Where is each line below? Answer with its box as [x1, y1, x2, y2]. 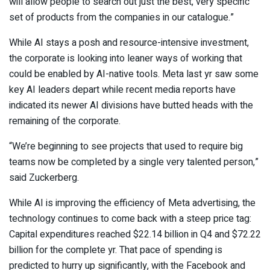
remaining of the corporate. [9, 114, 125, 129]
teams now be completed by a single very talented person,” [9, 155, 259, 170]
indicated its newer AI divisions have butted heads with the [9, 98, 253, 113]
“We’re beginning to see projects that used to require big [9, 139, 243, 154]
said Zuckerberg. [9, 171, 79, 186]
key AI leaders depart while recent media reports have [9, 83, 236, 98]
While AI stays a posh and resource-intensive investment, [9, 36, 249, 51]
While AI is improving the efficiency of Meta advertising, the [9, 196, 256, 211]
